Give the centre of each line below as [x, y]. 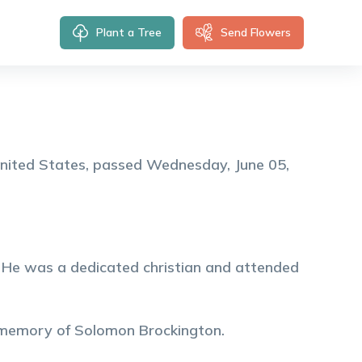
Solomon [105, 330]
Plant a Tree [129, 32]
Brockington [180, 330]
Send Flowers [256, 32]
